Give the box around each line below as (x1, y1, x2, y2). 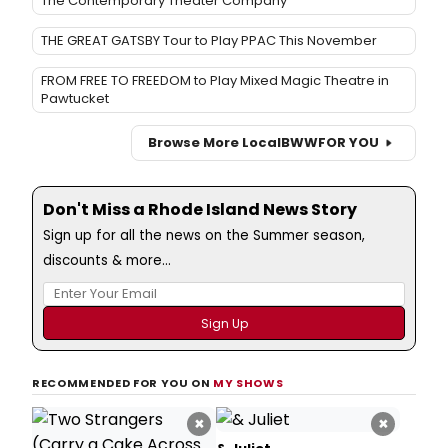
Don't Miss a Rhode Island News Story (43, 197, 357, 221)
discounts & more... (43, 250, 171, 270)
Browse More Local (148, 133, 281, 153)
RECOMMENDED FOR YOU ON (32, 374, 214, 391)
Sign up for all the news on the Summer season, (43, 225, 365, 245)
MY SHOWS (213, 374, 284, 391)
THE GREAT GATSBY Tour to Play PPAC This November (41, 30, 377, 50)
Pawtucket (41, 88, 109, 108)
